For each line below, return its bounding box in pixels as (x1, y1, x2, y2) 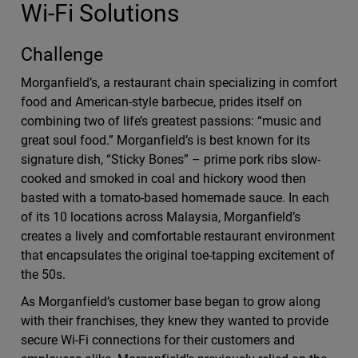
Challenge (20, 44, 103, 66)
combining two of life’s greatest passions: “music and (20, 113, 322, 129)
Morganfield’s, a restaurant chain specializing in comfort (20, 75, 338, 90)
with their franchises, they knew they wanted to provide (20, 313, 329, 328)
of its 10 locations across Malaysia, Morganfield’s (20, 209, 301, 225)
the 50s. (20, 267, 66, 282)
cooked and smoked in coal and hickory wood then (20, 171, 307, 186)
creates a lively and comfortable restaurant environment (20, 229, 336, 244)
